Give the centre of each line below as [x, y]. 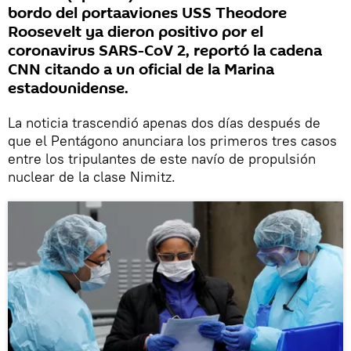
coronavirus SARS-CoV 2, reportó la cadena [165, 51]
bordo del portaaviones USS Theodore [147, 14]
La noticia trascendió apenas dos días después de [164, 123]
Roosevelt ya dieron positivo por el [136, 33]
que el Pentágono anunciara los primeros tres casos [172, 141]
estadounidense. [68, 89]
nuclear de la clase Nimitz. [92, 177]
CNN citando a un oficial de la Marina [141, 70]
